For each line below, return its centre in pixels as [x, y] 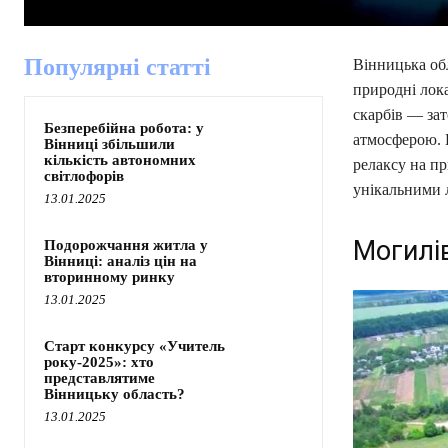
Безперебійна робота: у [124, 128]
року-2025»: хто [99, 362]
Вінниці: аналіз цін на [120, 261]
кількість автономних [120, 160]
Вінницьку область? [114, 394]
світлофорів [84, 176]
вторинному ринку [109, 277]
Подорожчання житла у [126, 245]
